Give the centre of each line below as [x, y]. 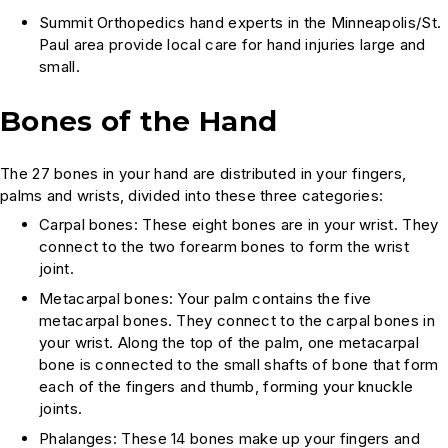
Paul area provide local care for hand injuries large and [232, 45]
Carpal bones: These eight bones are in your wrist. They [239, 225]
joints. [61, 409]
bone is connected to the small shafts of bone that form [239, 365]
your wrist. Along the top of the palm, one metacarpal [229, 343]
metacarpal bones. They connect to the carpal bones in [237, 321]
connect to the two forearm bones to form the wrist [224, 247]
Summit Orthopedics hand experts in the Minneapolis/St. [240, 23]
